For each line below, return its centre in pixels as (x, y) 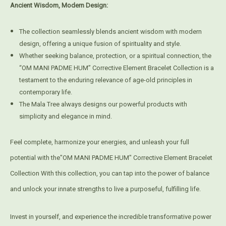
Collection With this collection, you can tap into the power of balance (110, 174)
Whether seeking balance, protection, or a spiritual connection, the (116, 56)
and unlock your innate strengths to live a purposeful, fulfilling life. (105, 189)
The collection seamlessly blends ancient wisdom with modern (111, 32)
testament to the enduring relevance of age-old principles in (106, 80)
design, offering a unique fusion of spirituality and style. (100, 44)
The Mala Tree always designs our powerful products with (103, 104)
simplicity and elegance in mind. (66, 117)
